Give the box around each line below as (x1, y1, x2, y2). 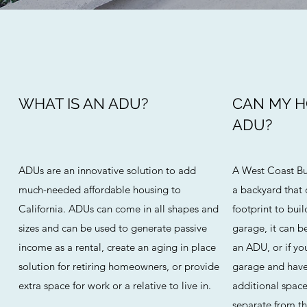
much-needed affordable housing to (19, 183, 181, 196)
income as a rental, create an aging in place (19, 241, 216, 254)
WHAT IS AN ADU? (19, 95, 148, 112)
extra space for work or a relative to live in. (19, 279, 211, 292)
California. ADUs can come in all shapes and (19, 202, 219, 215)
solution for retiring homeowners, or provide (19, 260, 219, 273)
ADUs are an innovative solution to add (19, 164, 196, 177)
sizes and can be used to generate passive (19, 221, 207, 234)
